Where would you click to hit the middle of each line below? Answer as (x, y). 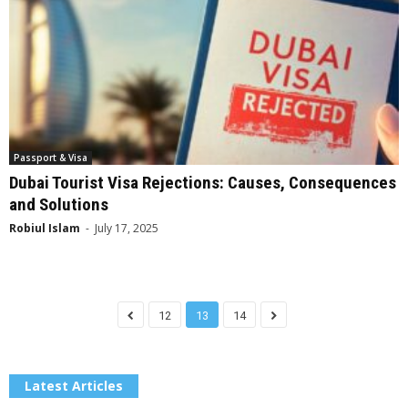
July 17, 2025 (127, 229)
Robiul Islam (45, 229)
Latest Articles (74, 386)
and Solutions (59, 205)
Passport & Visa (51, 158)
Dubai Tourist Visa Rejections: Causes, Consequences (203, 183)
